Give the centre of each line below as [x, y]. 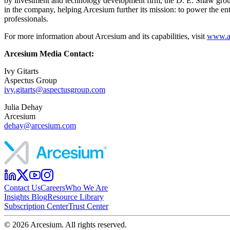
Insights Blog [26, 197]
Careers [53, 187]
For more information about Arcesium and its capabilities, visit [106, 36]
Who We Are [87, 187]
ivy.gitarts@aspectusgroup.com [55, 89]
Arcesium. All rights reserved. [78, 224]
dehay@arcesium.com [40, 125]
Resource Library [75, 197]
